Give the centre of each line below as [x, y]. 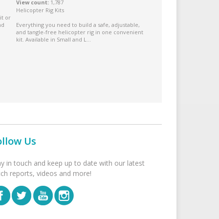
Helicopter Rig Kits [40, 10]
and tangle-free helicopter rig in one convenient [80, 32]
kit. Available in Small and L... [54, 39]
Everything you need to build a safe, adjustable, [78, 24]
